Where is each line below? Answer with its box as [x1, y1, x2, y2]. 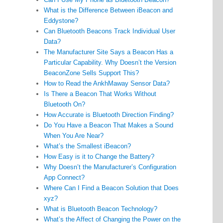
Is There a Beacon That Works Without [44, 90, 157, 98]
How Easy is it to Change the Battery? [44, 153, 155, 161]
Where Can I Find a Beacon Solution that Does [44, 184, 179, 192]
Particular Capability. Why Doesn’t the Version [44, 59, 177, 67]
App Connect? [44, 174, 85, 182]
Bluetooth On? [44, 101, 86, 109]
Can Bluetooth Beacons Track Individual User [44, 27, 176, 35]
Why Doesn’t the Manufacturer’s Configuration [44, 163, 177, 171]
